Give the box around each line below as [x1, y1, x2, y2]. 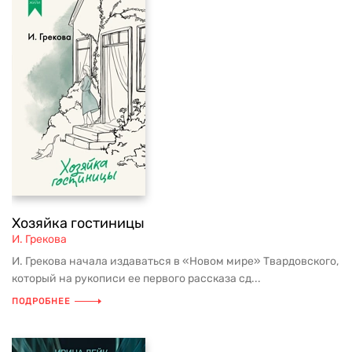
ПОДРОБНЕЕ [12, 296, 71, 306]
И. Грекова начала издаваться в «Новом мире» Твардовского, [12, 255, 339, 268]
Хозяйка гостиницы [12, 214, 145, 232]
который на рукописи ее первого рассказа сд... [12, 272, 261, 285]
